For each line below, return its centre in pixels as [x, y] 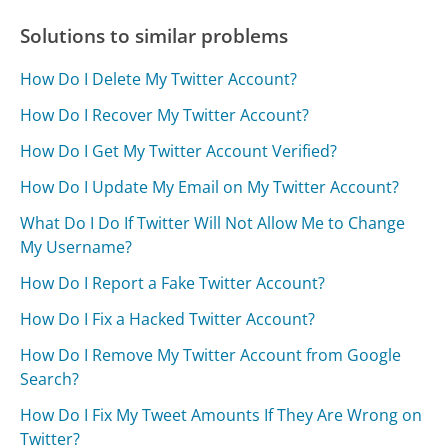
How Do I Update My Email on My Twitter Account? [210, 186]
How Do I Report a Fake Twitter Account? [173, 282]
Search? [50, 378]
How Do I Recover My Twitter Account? [165, 114]
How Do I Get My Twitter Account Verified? [179, 150]
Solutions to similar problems [154, 35]
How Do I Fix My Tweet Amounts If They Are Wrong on [221, 414]
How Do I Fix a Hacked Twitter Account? [168, 318]
